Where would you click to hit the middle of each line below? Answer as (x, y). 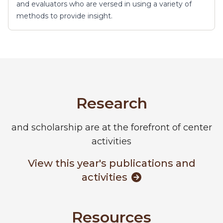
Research (111, 104)
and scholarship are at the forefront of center (111, 128)
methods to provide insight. (64, 16)
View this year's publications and (111, 164)
